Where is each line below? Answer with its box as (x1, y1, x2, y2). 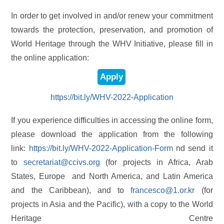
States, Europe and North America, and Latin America (11, 171, 213, 180)
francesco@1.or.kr (130, 185, 195, 194)
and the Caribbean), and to (11, 185, 131, 194)
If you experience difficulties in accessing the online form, (11, 115, 213, 124)
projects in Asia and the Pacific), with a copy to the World (11, 199, 213, 208)
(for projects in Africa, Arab (99, 157, 213, 166)
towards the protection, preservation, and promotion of (11, 25, 213, 34)
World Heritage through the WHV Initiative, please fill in (11, 39, 213, 48)
